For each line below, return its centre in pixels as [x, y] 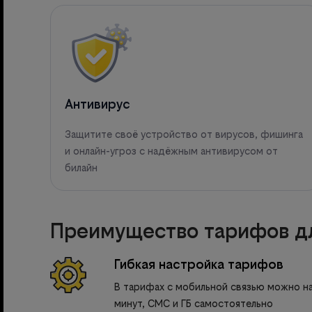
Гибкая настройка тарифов [199, 264]
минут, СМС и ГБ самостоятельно [194, 303]
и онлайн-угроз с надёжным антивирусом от [171, 150]
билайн [81, 167]
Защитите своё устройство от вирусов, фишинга [184, 134]
